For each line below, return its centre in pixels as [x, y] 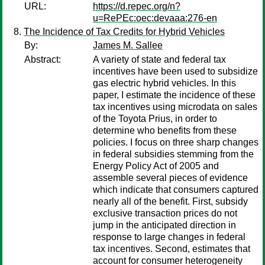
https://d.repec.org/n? [137, 6]
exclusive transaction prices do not [165, 213]
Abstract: [43, 59]
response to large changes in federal [169, 237]
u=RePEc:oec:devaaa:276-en [155, 18]
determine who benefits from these [165, 130]
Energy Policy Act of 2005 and [156, 166]
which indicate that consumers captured [176, 190]
